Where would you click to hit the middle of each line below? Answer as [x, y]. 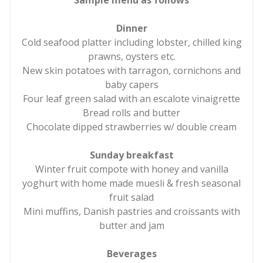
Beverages [131, 254]
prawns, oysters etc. [131, 57]
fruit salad [131, 198]
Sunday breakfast [131, 155]
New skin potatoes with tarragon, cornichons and [131, 71]
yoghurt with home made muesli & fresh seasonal [131, 183]
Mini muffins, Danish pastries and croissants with [131, 212]
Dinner [131, 28]
